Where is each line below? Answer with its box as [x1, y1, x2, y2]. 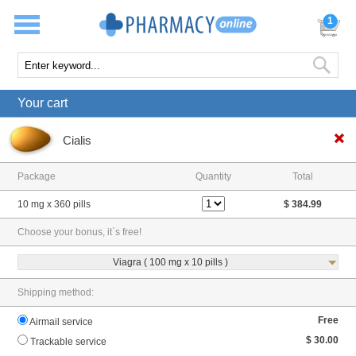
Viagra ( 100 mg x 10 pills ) [112, 257, 228, 269]
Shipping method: [17, 287, 95, 299]
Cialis [63, 133, 91, 147]
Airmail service [29, 316, 94, 328]
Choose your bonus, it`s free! [17, 226, 142, 238]
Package [17, 171, 56, 183]
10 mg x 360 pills [17, 199, 91, 211]
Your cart [17, 96, 68, 110]
